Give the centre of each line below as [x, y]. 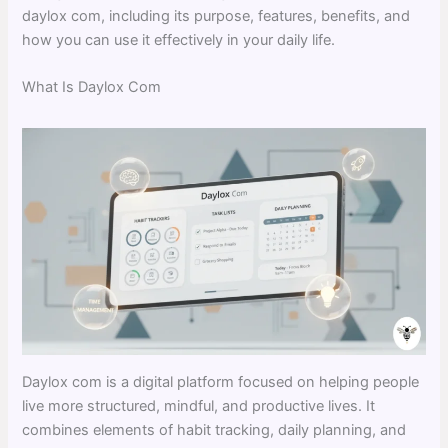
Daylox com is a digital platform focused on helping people [221, 381]
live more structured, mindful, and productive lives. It [199, 405]
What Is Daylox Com [92, 87]
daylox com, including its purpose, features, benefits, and [216, 15]
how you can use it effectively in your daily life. [179, 39]
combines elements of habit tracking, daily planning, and [214, 429]
